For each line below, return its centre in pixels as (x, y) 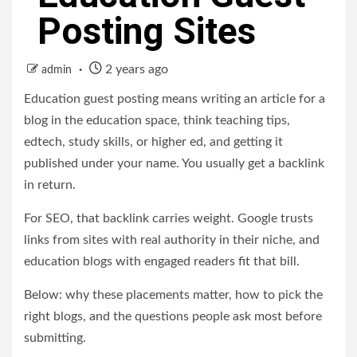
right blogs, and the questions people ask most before (173, 316)
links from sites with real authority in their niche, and (172, 240)
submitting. (55, 338)
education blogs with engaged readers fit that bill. (162, 261)
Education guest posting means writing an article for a (175, 99)
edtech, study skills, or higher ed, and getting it (153, 142)
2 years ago (135, 69)
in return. (50, 185)
